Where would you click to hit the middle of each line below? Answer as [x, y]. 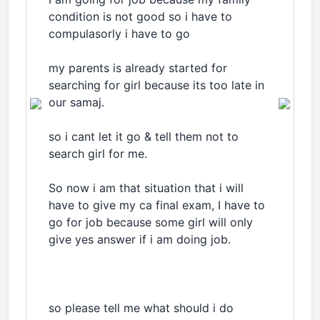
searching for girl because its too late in [156, 85]
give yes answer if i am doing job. [140, 239]
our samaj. [76, 102]
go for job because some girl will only [151, 222]
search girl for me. [98, 154]
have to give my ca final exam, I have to [157, 205]
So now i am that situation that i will [146, 188]
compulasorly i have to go [121, 34]
